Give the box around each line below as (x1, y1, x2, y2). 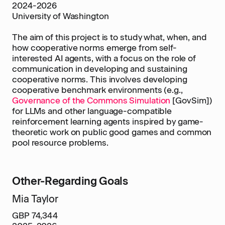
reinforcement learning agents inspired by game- (12, 117, 204, 127)
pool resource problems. (12, 138, 108, 148)
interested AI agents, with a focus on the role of (12, 53, 196, 63)
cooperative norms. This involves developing (12, 74, 187, 84)
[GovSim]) (170, 95, 212, 105)
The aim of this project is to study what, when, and (12, 32, 207, 42)
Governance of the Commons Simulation (12, 95, 171, 105)
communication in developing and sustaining (12, 64, 187, 74)
